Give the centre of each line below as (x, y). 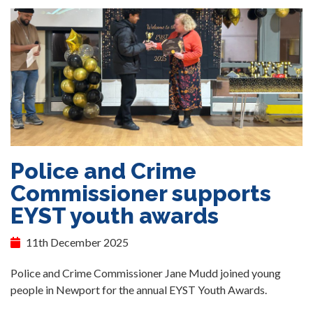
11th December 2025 (76, 242)
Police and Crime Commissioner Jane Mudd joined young (146, 273)
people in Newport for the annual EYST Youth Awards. (139, 290)
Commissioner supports (141, 194)
